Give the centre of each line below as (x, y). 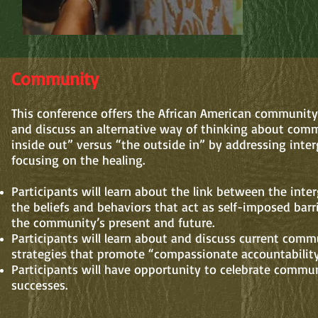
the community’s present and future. (113, 222)
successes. (39, 285)
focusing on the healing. (80, 160)
